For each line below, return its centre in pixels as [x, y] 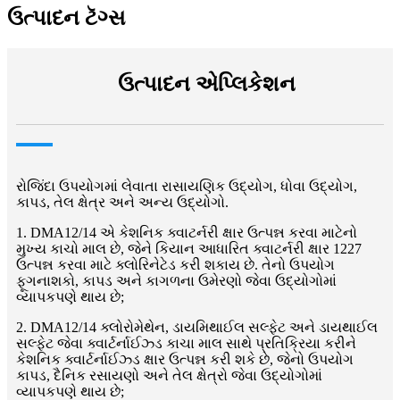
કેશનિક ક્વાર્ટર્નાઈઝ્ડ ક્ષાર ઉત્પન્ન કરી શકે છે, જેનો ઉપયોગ [185, 359]
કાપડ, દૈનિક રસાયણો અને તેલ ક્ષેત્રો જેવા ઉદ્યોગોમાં [169, 375]
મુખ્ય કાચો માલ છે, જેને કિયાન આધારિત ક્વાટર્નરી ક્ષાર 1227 [189, 248]
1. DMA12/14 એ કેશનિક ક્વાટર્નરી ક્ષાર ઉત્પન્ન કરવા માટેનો [187, 232]
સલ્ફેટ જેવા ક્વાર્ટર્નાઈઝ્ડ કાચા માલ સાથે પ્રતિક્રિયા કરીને [186, 343]
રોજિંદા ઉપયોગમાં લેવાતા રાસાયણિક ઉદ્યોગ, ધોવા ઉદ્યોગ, [187, 186]
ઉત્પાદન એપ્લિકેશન [207, 83]
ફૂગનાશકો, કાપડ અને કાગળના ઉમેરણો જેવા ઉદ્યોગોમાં [176, 280]
